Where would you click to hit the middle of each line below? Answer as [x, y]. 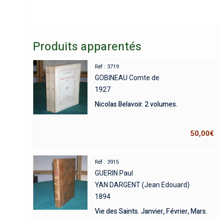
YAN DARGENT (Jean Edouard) [142, 185]
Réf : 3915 [107, 162]
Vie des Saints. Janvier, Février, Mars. [151, 212]
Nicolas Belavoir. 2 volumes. [136, 105]
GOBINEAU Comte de [127, 78]
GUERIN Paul [114, 173]
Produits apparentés [87, 47]
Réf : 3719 [107, 67]
